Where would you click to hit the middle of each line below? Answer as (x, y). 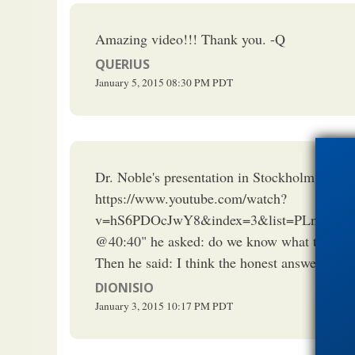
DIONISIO (124, 287)
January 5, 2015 (130, 82)
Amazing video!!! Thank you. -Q (190, 38)
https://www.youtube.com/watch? (191, 198)
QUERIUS (122, 64)
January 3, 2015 (130, 305)
